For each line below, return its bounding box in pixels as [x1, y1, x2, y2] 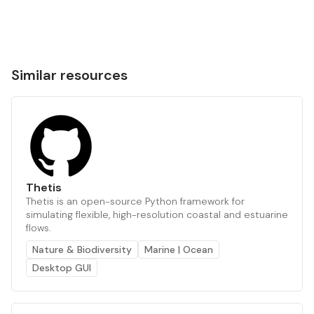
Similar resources [11, 65, 128, 84]
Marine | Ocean [144, 243, 213, 256]
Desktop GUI [32, 261, 91, 274]
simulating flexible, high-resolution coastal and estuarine [26, 207, 288, 221]
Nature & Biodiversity [32, 243, 132, 256]
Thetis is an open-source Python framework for [26, 194, 245, 207]
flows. [26, 221, 51, 234]
